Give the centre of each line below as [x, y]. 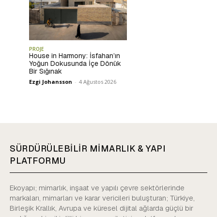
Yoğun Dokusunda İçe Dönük [75, 64]
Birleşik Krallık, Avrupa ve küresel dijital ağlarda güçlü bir [101, 208]
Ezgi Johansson [51, 82]
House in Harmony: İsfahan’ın [75, 56]
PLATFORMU [38, 161]
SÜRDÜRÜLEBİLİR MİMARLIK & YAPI [88, 149]
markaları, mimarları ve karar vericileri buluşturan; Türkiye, [102, 198]
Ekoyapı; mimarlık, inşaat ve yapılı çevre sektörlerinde [97, 188]
